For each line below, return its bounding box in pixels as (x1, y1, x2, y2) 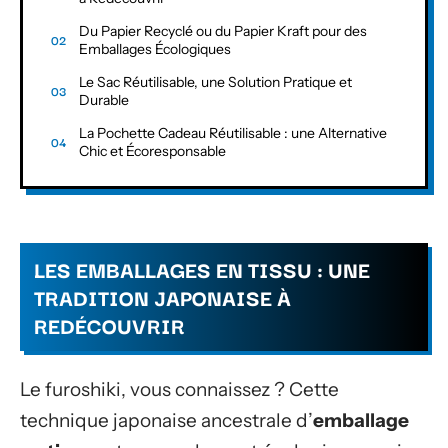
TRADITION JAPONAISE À (34, 281, 291, 313)
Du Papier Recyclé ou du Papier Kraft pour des (79, 21, 367, 40)
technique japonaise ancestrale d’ (20, 408, 313, 432)
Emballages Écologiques (79, 39, 231, 58)
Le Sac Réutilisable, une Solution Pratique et (79, 72, 352, 91)
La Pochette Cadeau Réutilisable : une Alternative (79, 123, 387, 142)
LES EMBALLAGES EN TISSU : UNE (34, 253, 370, 285)
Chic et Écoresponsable (79, 141, 226, 160)
